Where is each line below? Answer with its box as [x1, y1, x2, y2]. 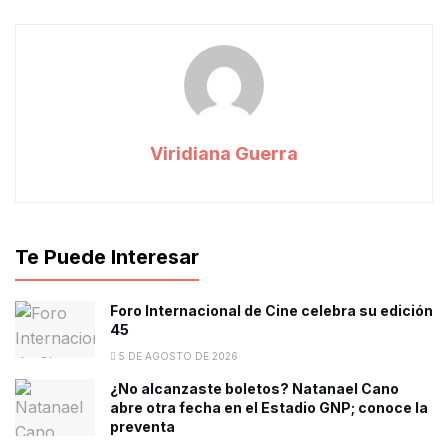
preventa [110, 418, 175, 436]
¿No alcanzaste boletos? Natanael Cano [110, 380, 399, 398]
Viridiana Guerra [150, 143, 298, 165]
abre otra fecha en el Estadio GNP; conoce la [110, 399, 428, 417]
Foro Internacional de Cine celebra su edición [110, 302, 433, 320]
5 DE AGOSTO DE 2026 [116, 350, 238, 363]
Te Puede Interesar [15, 245, 199, 270]
